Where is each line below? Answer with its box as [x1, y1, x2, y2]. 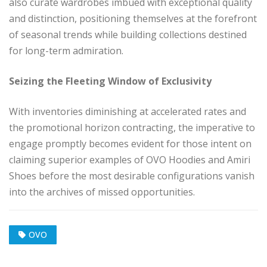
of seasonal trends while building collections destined [9, 27, 247, 41]
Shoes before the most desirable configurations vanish [9, 169, 254, 182]
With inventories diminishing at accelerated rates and [9, 104, 246, 118]
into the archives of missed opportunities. [9, 185, 195, 198]
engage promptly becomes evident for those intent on [9, 136, 252, 150]
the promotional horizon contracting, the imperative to [9, 120, 255, 134]
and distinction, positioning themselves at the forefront [9, 11, 257, 25]
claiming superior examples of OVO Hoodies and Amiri [9, 153, 250, 166]
